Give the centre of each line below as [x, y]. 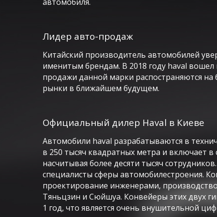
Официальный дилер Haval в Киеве [123, 122]
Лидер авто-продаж [88, 36]
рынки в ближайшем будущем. [101, 88]
